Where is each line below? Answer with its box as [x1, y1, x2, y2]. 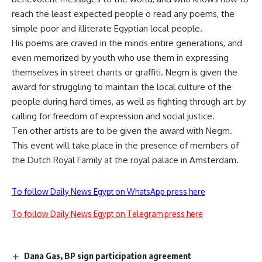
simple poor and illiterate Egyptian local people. [12, 23, 202, 34]
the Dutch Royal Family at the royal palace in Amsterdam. [12, 154, 239, 166]
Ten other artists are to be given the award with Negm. [12, 125, 232, 136]
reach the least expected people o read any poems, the [12, 8, 235, 19]
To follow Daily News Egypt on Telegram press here [12, 209, 203, 219]
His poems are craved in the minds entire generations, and [12, 37, 242, 49]
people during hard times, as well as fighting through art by [12, 96, 246, 107]
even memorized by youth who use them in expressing [12, 52, 229, 63]
